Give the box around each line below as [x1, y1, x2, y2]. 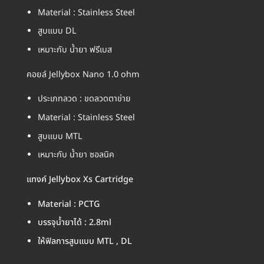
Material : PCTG [37, 197, 100, 210]
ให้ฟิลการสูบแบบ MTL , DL [37, 235, 132, 247]
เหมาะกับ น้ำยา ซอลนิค [37, 148, 114, 161]
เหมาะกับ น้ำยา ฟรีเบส [37, 43, 112, 56]
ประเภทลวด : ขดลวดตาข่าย [37, 93, 131, 105]
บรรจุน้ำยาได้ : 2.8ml [37, 216, 111, 229]
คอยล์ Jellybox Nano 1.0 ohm [27, 68, 139, 81]
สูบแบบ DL [37, 25, 77, 38]
